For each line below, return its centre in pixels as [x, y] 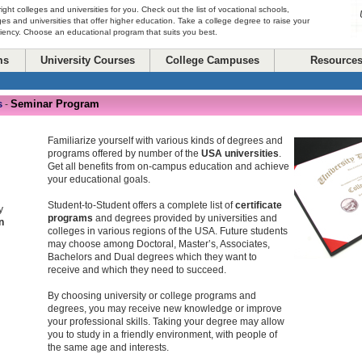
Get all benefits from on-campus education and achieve [168, 166]
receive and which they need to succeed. [137, 270]
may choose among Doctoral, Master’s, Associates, [159, 244]
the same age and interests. [108, 347]
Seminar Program [55, 104]
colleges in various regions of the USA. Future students [168, 231]
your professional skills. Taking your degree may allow [166, 322]
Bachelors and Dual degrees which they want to [152, 257]
